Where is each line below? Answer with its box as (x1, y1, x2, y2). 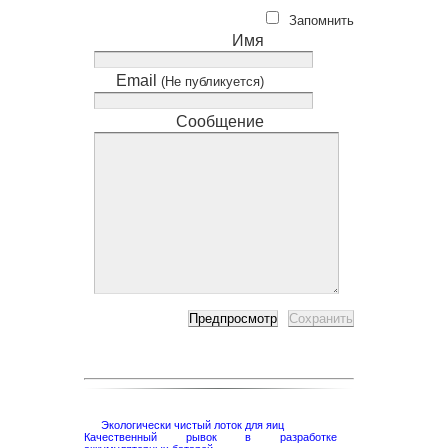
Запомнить (289, 12, 354, 28)
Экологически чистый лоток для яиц (101, 419, 284, 432)
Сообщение (176, 113, 264, 131)
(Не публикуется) (161, 74, 264, 90)
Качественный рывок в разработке (84, 431, 337, 444)
